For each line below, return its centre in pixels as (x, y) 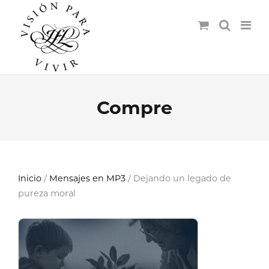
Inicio (30, 178)
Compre (134, 108)
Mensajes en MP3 (87, 178)
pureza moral (47, 193)
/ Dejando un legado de (178, 178)
